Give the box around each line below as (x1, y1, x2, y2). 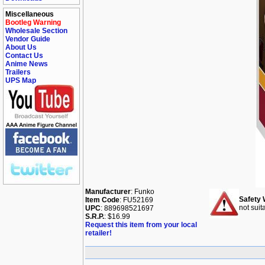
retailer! (85, 229, 112, 237)
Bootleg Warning (5, 18, 61, 27)
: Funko (131, 188, 154, 196)
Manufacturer (85, 188, 131, 196)
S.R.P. (85, 212, 104, 221)
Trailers (5, 68, 31, 76)
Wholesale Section (5, 27, 67, 35)
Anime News (5, 60, 48, 68)
